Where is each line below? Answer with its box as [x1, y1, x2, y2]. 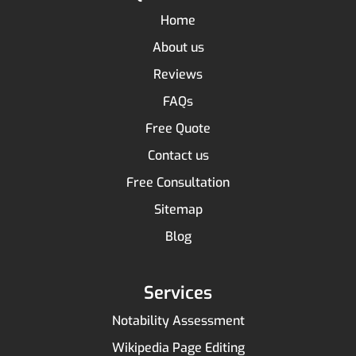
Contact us [147, 147, 209, 164]
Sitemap [153, 201, 203, 219]
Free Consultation [126, 174, 230, 192]
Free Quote [145, 120, 211, 137]
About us [152, 39, 204, 56]
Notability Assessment [111, 312, 245, 330]
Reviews [153, 66, 203, 83]
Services [144, 281, 212, 305]
